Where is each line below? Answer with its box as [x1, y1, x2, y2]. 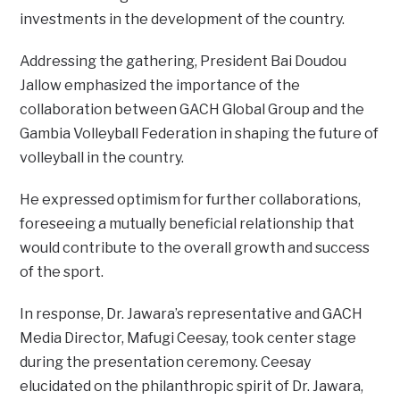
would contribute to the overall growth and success [20, 239, 371, 257]
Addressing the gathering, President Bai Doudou [20, 53, 347, 71]
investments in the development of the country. [20, 11, 346, 29]
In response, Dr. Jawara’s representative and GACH [20, 305, 363, 323]
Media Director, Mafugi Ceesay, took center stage [20, 329, 357, 347]
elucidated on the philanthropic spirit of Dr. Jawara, [20, 378, 364, 396]
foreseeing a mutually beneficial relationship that [20, 215, 355, 233]
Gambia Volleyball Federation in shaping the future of [20, 125, 379, 143]
